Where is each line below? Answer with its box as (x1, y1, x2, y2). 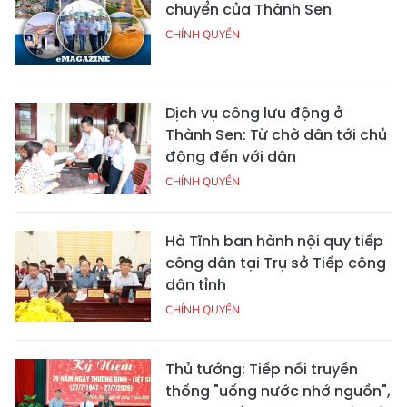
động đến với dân (165, 146, 296, 168)
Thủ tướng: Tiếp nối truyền (165, 359, 358, 381)
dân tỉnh (165, 274, 226, 296)
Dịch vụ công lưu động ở (165, 103, 343, 124)
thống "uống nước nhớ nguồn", (165, 381, 391, 402)
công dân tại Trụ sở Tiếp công (165, 253, 386, 274)
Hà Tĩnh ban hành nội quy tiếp (165, 231, 383, 253)
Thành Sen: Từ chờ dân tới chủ (165, 124, 387, 146)
